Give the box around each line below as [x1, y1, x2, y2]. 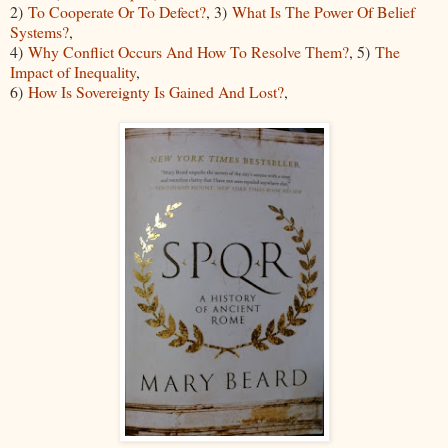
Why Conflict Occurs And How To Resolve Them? [28, 40, 349, 62]
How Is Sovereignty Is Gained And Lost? [28, 80, 284, 102]
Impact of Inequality [10, 60, 136, 82]
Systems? [10, 20, 69, 42]
